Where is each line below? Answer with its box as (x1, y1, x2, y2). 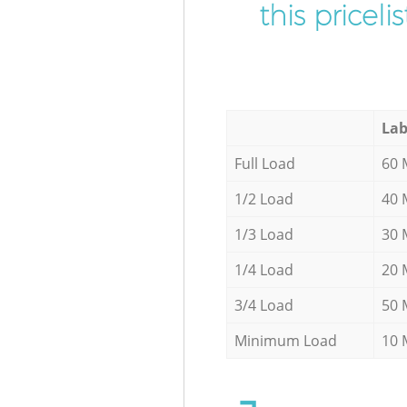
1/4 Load (233, 259, 293, 280)
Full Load (233, 153, 295, 174)
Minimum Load (233, 330, 337, 351)
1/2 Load (233, 188, 293, 209)
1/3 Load (233, 223, 293, 244)
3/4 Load (233, 294, 293, 315)
